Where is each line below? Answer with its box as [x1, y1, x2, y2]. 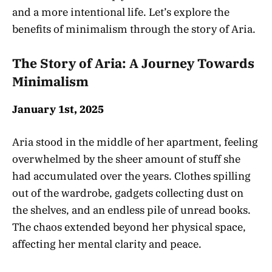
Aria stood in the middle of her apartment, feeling [12, 135, 258, 149]
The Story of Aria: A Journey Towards [12, 55, 254, 72]
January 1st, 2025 [12, 102, 104, 116]
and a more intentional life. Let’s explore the [12, 5, 229, 19]
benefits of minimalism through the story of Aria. [12, 22, 256, 36]
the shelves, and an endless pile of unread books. [12, 203, 251, 217]
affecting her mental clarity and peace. [12, 237, 202, 251]
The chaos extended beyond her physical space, [12, 220, 246, 234]
